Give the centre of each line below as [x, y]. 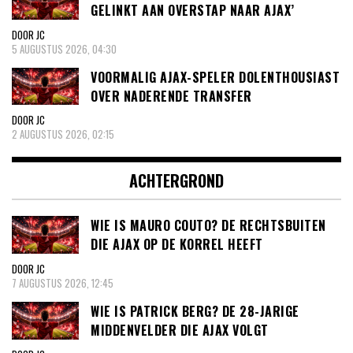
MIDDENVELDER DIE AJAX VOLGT [180, 330]
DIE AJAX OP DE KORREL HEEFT [177, 245]
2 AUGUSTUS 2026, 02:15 [63, 134]
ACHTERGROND [176, 181]
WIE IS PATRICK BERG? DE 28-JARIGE [195, 311]
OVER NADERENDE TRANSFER [171, 96]
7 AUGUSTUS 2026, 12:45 [63, 282]
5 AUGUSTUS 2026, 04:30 [64, 48]
